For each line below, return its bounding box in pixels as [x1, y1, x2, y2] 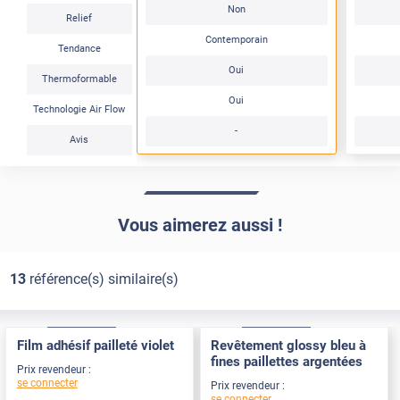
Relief [66, 12, 93, 25]
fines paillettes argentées [211, 354, 363, 371]
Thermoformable [41, 73, 117, 86]
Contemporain [204, 34, 268, 46]
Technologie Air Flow [33, 104, 126, 116]
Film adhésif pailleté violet [16, 337, 174, 354]
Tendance [57, 43, 101, 55]
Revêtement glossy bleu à [211, 337, 367, 354]
